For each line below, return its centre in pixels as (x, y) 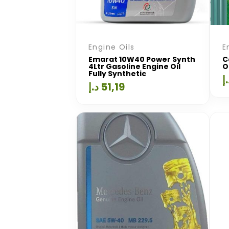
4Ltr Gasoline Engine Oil (134, 66)
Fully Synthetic (117, 73)
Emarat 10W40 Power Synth (142, 59)
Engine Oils (112, 47)
